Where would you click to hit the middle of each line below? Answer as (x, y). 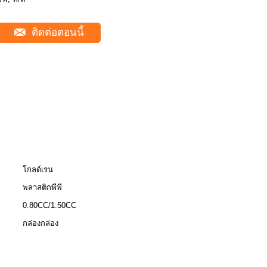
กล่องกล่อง (41, 223)
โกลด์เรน (38, 170)
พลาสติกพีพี (42, 187)
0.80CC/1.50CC (49, 205)
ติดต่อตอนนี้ (56, 32)
